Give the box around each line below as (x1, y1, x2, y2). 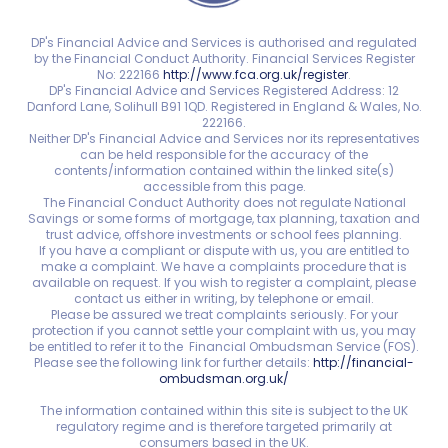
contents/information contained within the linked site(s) (54, 162, 394, 180)
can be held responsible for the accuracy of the (80, 146, 368, 164)
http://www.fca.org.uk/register (163, 66, 348, 84)
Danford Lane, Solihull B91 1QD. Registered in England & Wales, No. (26, 98, 422, 116)
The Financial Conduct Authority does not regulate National (42, 194, 406, 212)
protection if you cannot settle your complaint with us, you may (32, 322, 416, 340)
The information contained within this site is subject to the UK (40, 402, 408, 420)
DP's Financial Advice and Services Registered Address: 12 (49, 82, 399, 100)
